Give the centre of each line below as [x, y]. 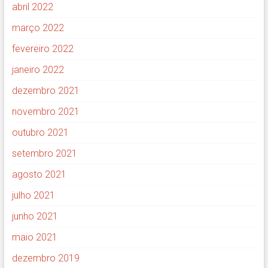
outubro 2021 [40, 133]
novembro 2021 [45, 112]
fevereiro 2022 [42, 49]
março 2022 [38, 28]
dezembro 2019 [45, 258]
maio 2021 [34, 237]
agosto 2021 [39, 175]
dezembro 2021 [45, 91]
